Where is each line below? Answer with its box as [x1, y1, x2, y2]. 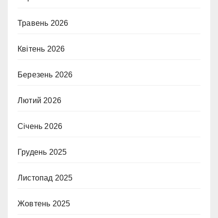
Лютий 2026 [18, 96, 61, 105]
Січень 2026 [18, 122, 63, 130]
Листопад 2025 [18, 173, 73, 182]
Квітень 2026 [18, 44, 65, 53]
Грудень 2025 [18, 147, 67, 156]
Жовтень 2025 [18, 199, 71, 208]
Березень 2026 [18, 70, 73, 79]
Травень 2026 [18, 18, 69, 27]
